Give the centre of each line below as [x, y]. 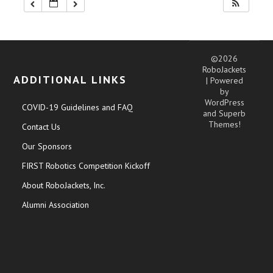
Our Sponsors [47, 146]
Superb [232, 113]
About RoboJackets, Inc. [64, 185]
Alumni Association [56, 204]
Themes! [224, 124]
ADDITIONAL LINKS [70, 79]
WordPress [224, 102]
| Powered [224, 80]
